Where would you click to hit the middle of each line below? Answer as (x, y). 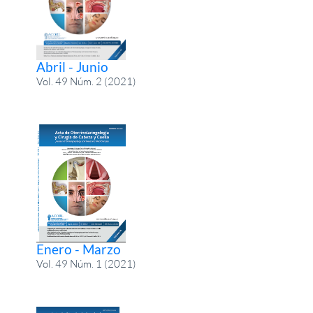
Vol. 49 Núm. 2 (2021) (87, 82)
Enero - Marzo (79, 249)
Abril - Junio (73, 67)
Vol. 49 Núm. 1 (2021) (87, 263)
